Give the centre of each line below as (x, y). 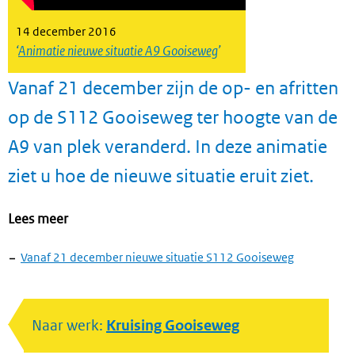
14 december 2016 (66, 31)
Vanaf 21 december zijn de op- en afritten (173, 88)
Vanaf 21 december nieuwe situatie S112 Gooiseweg (157, 257)
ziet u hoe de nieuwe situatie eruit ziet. (161, 176)
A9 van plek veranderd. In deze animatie (168, 146)
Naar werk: (69, 325)
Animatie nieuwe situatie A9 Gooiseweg (118, 51)
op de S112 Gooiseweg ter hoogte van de (173, 117)
